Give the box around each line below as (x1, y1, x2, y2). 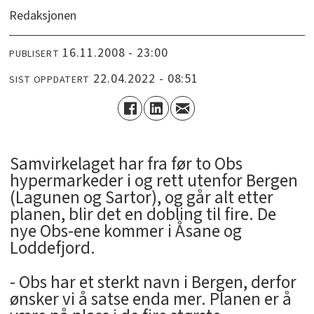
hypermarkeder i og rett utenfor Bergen (9, 168, 298, 194)
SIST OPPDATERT (9, 72, 90, 87)
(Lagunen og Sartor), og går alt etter (9, 185, 273, 211)
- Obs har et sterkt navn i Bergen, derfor (9, 270, 296, 296)
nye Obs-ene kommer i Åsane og (9, 219, 242, 245)
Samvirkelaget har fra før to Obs (9, 151, 243, 177)
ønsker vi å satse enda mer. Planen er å (9, 287, 292, 313)
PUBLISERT (9, 46, 60, 61)
